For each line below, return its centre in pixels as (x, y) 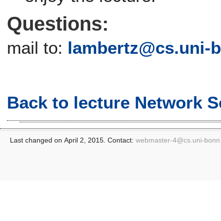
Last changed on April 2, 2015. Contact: (73, 140)
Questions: (58, 24)
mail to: (37, 47)
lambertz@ (112, 47)
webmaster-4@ (160, 140)
